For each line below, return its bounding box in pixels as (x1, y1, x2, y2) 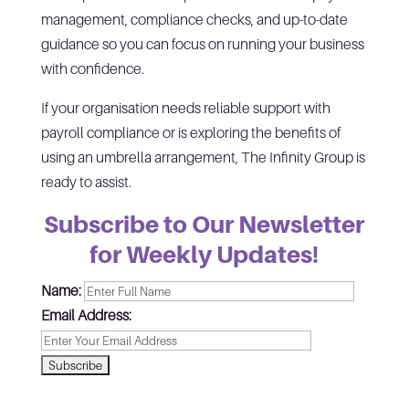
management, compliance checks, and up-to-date (40, 9, 348, 28)
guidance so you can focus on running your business (40, 34, 364, 53)
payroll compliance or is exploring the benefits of (40, 122, 341, 142)
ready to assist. (40, 172, 131, 191)
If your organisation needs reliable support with (40, 98, 330, 117)
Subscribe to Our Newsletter (44, 209, 365, 238)
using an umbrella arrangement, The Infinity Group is (40, 147, 365, 166)
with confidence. (40, 58, 144, 78)
